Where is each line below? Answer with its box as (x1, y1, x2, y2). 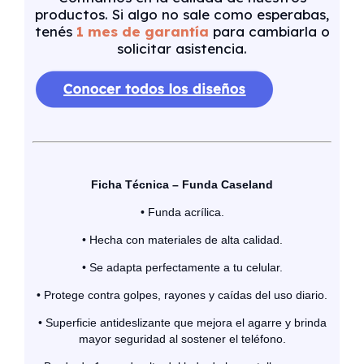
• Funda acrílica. (140, 205, 224, 219)
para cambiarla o (212, 23, 330, 41)
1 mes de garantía (76, 23, 209, 41)
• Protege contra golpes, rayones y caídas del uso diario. (37, 288, 327, 301)
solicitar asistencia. (117, 40, 247, 58)
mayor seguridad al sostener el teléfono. (78, 331, 286, 345)
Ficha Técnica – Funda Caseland (91, 177, 273, 191)
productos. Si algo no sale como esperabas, (35, 6, 329, 24)
